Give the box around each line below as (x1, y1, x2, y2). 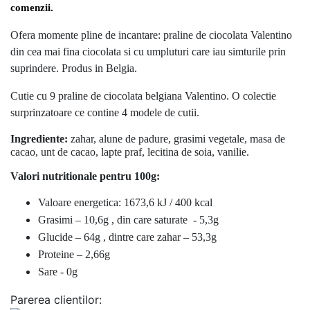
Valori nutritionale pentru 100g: (10, 170, 160, 183)
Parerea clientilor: (10, 293, 102, 307)
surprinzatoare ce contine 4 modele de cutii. (10, 107, 199, 119)
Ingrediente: (10, 133, 68, 145)
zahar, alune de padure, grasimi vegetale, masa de (71, 133, 285, 145)
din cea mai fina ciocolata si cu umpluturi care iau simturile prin (10, 46, 286, 58)
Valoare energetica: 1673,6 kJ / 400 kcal (38, 197, 212, 209)
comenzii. (10, 2, 53, 14)
